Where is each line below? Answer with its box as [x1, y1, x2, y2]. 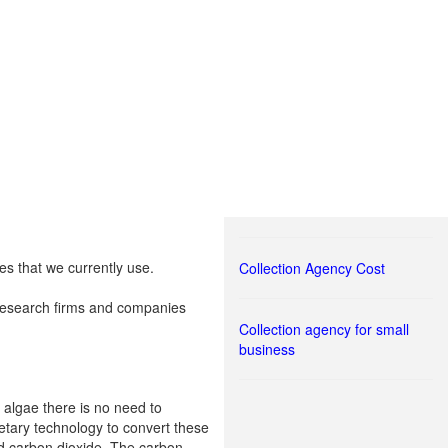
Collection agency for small [239, 319, 409, 339]
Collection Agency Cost [239, 258, 385, 278]
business [239, 339, 295, 359]
